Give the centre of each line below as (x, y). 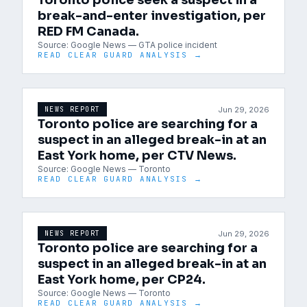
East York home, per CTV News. (137, 156)
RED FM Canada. (88, 32)
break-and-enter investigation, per (152, 16)
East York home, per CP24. (122, 280)
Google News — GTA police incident (144, 45)
